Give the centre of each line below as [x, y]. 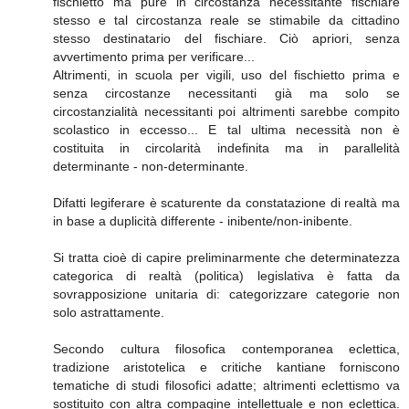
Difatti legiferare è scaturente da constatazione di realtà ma [226, 202]
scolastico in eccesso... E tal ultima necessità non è [226, 129]
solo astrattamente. [109, 312]
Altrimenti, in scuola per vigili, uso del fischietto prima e [226, 74]
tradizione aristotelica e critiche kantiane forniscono [226, 367]
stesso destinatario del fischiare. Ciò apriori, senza [226, 38]
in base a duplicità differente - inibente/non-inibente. [203, 220]
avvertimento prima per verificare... [154, 56]
